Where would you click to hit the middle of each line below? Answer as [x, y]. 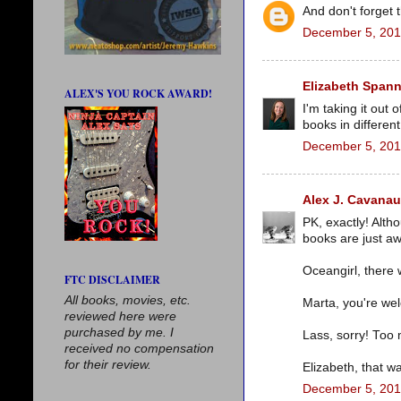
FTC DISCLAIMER [112, 280]
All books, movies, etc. [128, 300]
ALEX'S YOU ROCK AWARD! [138, 94]
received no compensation [139, 349]
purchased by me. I [119, 333]
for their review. [108, 365]
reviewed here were [120, 316]
